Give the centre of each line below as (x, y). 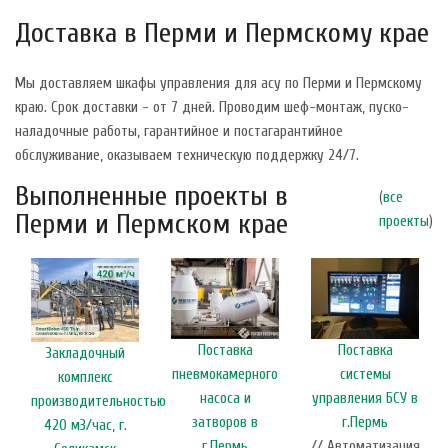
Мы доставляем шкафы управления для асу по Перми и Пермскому (218, 83)
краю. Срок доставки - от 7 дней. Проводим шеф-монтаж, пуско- (212, 107)
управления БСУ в (365, 398)
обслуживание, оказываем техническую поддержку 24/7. (187, 155)
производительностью (98, 401)
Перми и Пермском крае (151, 223)
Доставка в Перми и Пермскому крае (222, 32)
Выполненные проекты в (151, 195)
